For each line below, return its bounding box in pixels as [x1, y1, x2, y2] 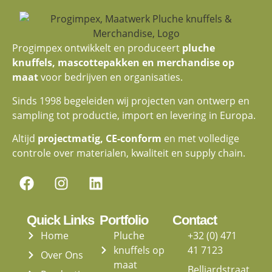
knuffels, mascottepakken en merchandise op [12, 56, 234, 70]
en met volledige [161, 131, 239, 145]
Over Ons [40, 248, 83, 262]
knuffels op [113, 243, 165, 257]
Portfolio [100, 212, 148, 228]
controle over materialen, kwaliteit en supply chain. [12, 146, 245, 160]
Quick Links [27, 212, 94, 228]
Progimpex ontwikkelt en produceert [12, 41, 182, 55]
